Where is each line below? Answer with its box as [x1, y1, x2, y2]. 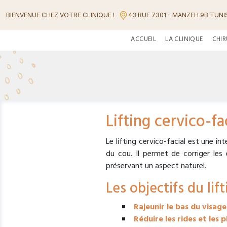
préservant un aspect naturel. [106, 160, 206, 173]
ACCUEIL [131, 33, 157, 45]
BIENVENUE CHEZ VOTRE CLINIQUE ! [6, 11, 115, 19]
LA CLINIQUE [165, 33, 203, 45]
